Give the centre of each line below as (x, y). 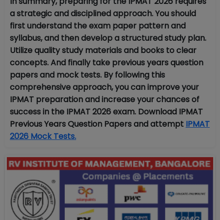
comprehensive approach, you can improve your (104, 87)
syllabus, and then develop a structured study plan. (108, 38)
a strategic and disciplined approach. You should (103, 14)
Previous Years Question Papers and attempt (98, 124)
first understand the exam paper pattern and (98, 26)
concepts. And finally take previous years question (107, 63)
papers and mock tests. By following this (87, 75)
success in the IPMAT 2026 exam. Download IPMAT (106, 112)
